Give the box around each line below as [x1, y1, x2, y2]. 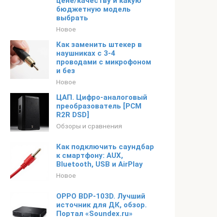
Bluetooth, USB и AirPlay [56, 160, 143, 169]
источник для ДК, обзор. [56, 201, 147, 209]
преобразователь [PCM [56, 102, 141, 110]
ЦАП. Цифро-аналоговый [56, 93, 147, 102]
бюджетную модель [56, 5, 131, 14]
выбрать [56, 14, 88, 22]
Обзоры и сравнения [56, 122, 122, 130]
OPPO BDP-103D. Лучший [56, 192, 145, 201]
